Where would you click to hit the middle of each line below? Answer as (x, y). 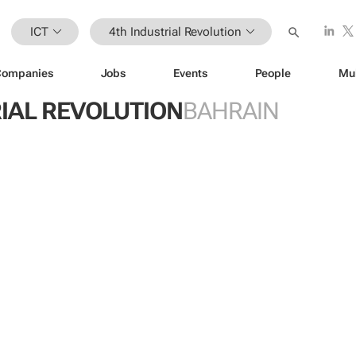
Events (190, 73)
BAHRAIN (230, 111)
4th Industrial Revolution (175, 31)
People (273, 73)
